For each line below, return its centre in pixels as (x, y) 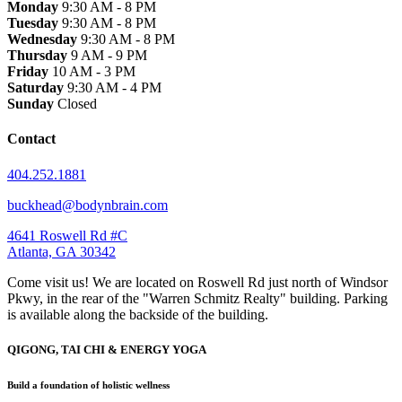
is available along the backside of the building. (138, 314)
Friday (28, 72)
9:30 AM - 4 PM (113, 88)
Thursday (37, 56)
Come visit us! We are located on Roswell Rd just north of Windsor (197, 282)
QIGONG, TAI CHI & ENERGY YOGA (107, 349)
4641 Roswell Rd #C (67, 235)
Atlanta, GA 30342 (61, 251)
